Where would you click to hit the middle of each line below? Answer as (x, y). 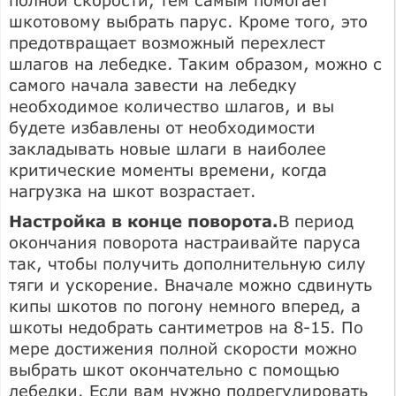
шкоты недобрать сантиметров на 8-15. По (186, 327)
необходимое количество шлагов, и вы (171, 106)
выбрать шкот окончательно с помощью (174, 369)
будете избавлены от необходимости (162, 127)
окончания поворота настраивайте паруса (185, 242)
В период (316, 221)
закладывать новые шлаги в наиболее (168, 148)
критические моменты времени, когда (168, 169)
